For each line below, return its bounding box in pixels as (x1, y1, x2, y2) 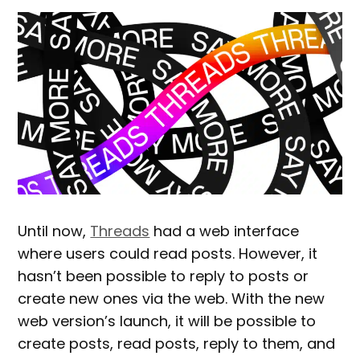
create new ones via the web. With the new (18, 288, 325, 309)
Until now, (18, 220, 91, 241)
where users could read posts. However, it (18, 243, 318, 264)
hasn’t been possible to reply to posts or (18, 265, 309, 286)
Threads (90, 220, 150, 241)
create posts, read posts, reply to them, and (18, 333, 336, 354)
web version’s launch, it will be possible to (18, 310, 317, 331)
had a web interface (149, 220, 300, 241)
